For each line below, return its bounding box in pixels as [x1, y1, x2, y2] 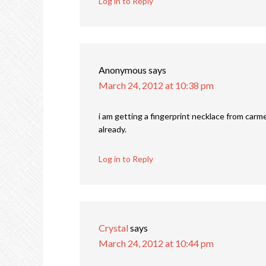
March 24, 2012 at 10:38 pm [99, 80, 214, 91]
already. [99, 124, 126, 135]
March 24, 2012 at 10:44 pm [99, 237, 214, 249]
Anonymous [99, 64, 147, 76]
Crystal [99, 222, 128, 234]
